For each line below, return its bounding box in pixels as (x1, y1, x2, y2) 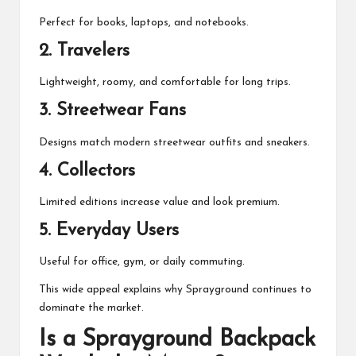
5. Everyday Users (39, 222, 179, 241)
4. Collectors (39, 161, 135, 180)
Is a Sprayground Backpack (39, 328, 315, 352)
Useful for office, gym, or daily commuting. (39, 257, 245, 268)
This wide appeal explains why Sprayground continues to (39, 284, 311, 296)
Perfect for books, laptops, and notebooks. (39, 17, 249, 28)
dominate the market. (39, 303, 144, 314)
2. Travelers (39, 41, 130, 60)
